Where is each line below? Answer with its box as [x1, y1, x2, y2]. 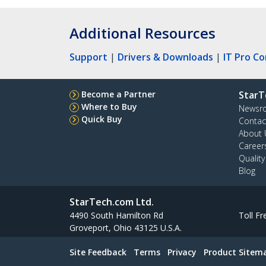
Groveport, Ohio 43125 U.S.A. [69, 221, 182, 233]
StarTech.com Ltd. [69, 195, 154, 208]
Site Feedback [69, 246, 126, 258]
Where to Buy [81, 100, 137, 112]
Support [69, 50, 107, 64]
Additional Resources [69, 23, 216, 43]
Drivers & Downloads [118, 50, 213, 64]
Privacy [167, 246, 197, 258]
